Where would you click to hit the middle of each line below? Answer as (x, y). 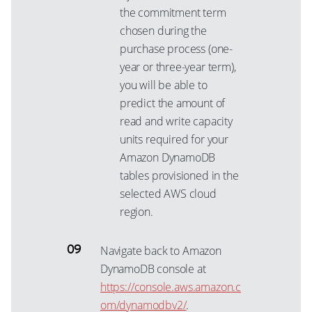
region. (136, 212)
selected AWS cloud (168, 194)
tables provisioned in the (179, 175)
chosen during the (163, 31)
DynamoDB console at (153, 269)
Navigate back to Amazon (161, 251)
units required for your (174, 139)
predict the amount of (173, 103)
